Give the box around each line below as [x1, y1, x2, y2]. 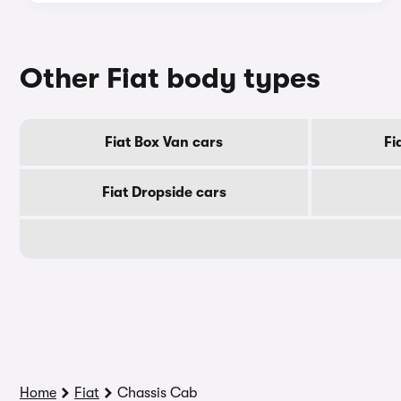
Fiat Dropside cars [101, 184, 226, 200]
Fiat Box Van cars [105, 134, 223, 150]
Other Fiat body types [20, 62, 320, 95]
